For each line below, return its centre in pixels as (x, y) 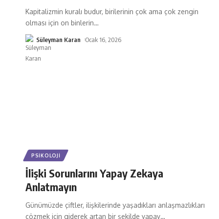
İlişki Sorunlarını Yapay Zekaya (94, 173)
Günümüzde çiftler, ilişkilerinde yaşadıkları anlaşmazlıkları (115, 205)
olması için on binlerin (60, 22)
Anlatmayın (51, 186)
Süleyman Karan (58, 39)
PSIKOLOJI (46, 155)
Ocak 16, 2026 (103, 39)
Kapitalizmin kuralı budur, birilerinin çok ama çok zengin (112, 11)
